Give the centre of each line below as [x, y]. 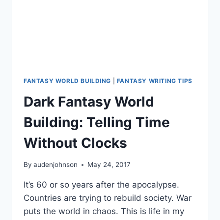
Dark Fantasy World [89, 101]
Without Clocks [75, 143]
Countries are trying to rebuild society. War [108, 198]
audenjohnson [56, 165]
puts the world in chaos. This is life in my [104, 211]
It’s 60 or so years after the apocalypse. [101, 185]
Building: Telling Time [97, 122]
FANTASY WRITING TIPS [154, 81]
